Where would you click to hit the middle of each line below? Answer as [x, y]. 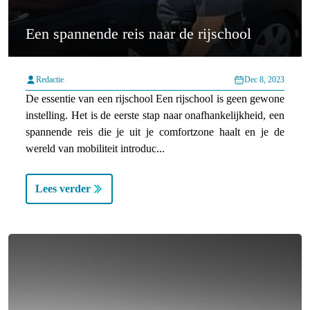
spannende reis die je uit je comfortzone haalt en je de [155, 132]
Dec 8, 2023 [264, 80]
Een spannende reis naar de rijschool [138, 34]
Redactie [50, 80]
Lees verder [63, 189]
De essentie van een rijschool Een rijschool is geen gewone [155, 99]
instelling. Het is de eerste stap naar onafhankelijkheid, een [155, 116]
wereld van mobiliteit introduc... [95, 149]
